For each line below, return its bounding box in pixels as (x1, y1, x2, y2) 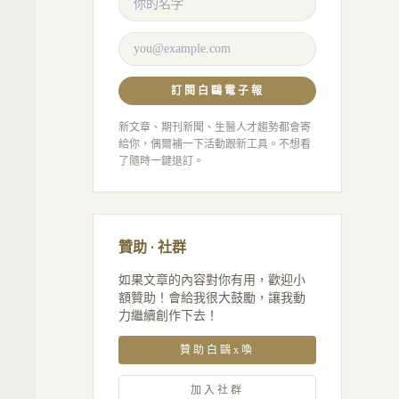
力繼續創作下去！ (118, 309, 218, 322)
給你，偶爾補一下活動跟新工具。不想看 (118, 138, 311, 151)
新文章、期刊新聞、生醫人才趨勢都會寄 (118, 121, 311, 134)
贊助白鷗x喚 (180, 344, 255, 356)
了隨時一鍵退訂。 (118, 155, 204, 167)
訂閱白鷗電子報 (170, 85, 265, 97)
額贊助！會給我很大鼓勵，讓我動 (118, 291, 305, 305)
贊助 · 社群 (118, 237, 186, 256)
